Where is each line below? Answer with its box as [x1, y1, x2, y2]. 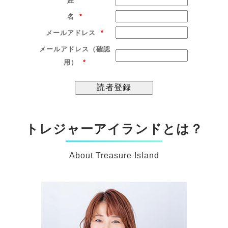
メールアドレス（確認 [39, 45, 110, 53]
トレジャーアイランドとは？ [25, 122, 203, 136]
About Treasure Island [69, 151, 159, 160]
